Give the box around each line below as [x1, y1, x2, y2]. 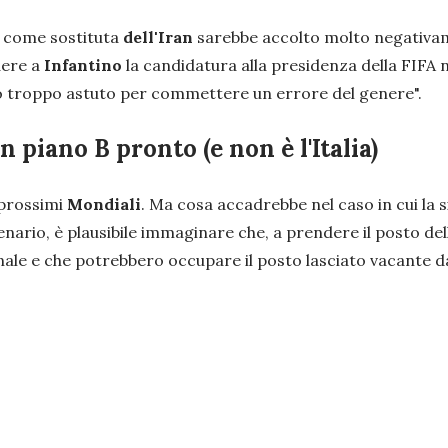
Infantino [44, 55, 126, 76]
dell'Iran [123, 27, 197, 48]
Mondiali [67, 194, 141, 215]
